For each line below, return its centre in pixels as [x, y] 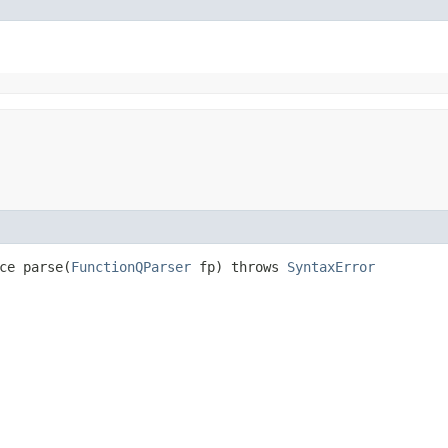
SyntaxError [331, 267]
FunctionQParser [131, 267]
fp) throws [239, 267]
